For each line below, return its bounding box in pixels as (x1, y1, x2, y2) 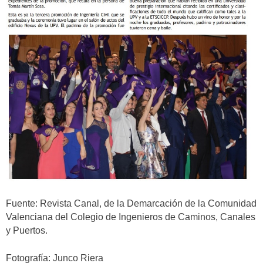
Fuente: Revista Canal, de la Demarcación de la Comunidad (6, 198, 257, 209)
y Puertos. (6, 225, 48, 236)
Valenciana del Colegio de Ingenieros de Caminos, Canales (6, 212, 255, 222)
